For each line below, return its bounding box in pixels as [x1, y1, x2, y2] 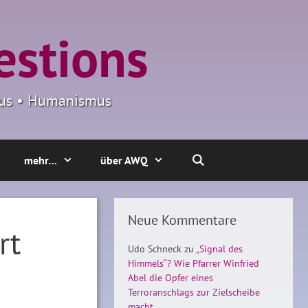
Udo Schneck [128, 243, 181, 255]
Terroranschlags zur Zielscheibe [128, 286, 260, 298]
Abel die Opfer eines [128, 272, 213, 284]
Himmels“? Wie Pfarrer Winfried [128, 257, 259, 269]
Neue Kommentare [128, 211, 236, 229]
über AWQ [100, 153, 148, 167]
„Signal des [196, 243, 243, 255]
